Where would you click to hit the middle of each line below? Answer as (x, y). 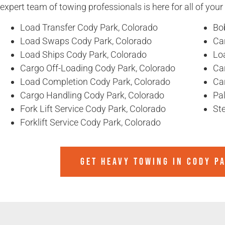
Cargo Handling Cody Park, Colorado (92, 95)
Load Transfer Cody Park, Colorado (89, 28)
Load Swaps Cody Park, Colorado (86, 41)
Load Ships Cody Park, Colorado (83, 55)
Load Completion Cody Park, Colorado (95, 82)
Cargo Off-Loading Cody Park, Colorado (98, 68)
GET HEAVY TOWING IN (133, 162)
